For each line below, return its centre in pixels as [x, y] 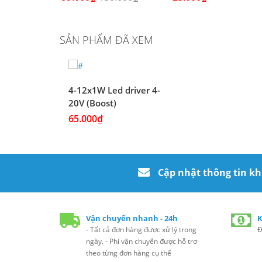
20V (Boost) [92, 103]
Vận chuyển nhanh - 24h [132, 218]
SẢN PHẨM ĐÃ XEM [106, 40]
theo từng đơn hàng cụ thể [129, 253]
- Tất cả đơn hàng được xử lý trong [141, 229]
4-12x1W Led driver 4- [114, 90]
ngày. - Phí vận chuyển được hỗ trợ [142, 241]
